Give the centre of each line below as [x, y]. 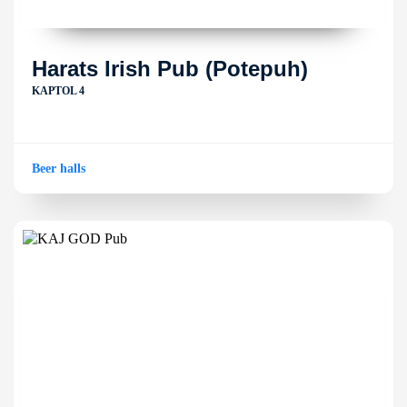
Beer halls [59, 169]
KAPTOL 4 [58, 91]
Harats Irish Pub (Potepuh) [170, 69]
